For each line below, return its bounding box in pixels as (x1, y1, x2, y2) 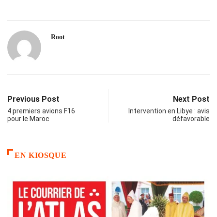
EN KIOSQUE (15, 151, 67, 160)
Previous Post (7, 94, 60, 104)
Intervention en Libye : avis (128, 107, 210, 115)
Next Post (173, 94, 210, 104)
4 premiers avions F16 (7, 107, 75, 115)
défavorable (172, 115, 210, 123)
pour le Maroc (7, 115, 49, 123)
